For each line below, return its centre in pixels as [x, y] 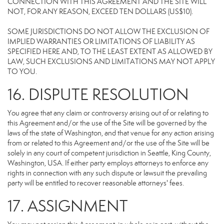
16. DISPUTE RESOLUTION [98, 94]
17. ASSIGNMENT [68, 206]
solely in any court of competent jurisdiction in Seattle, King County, [109, 153]
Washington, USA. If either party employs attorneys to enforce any [108, 163]
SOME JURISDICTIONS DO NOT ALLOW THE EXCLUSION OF [108, 31]
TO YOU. [22, 71]
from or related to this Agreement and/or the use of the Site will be [108, 143]
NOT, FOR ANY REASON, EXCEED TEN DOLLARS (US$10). [100, 11]
